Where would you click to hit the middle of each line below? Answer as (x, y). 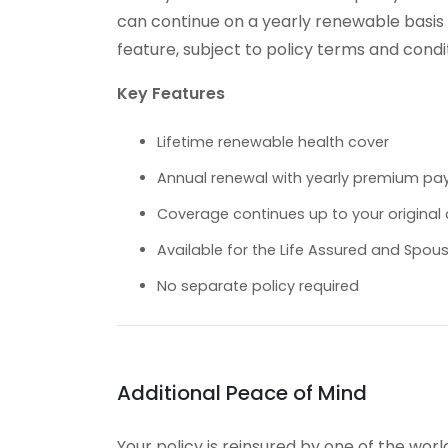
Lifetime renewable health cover (273, 141)
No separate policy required (258, 285)
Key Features (171, 93)
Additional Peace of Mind (242, 392)
